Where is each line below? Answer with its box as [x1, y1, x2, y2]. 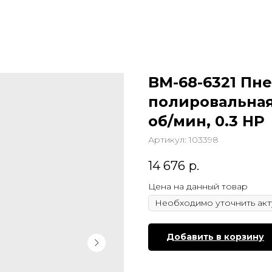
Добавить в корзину [166, 231, 264, 243]
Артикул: [148, 134, 189, 145]
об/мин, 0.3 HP [148, 112, 265, 130]
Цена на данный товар [148, 181, 248, 192]
